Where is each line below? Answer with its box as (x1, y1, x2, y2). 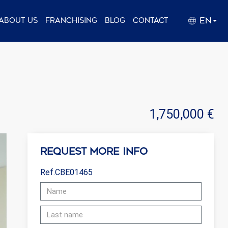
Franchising (45, 16, 97, 25)
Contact (133, 16, 168, 25)
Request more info (40, 146, 148, 158)
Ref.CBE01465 (40, 167, 93, 178)
